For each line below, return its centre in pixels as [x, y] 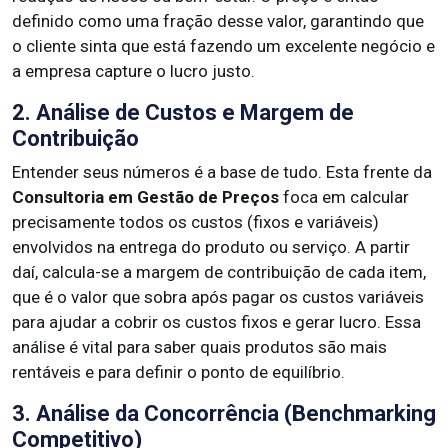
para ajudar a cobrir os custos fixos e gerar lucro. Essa [216, 322]
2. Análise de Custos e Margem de [183, 112]
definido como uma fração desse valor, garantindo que [218, 21]
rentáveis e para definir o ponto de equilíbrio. [178, 372]
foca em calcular [344, 197]
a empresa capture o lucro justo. [133, 71]
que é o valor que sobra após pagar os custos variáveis [218, 297]
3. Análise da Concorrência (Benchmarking [224, 413]
